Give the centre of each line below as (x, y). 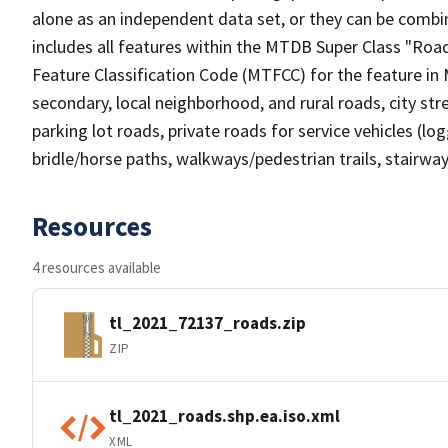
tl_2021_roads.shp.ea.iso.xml (224, 415)
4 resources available (96, 267)
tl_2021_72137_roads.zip (207, 322)
